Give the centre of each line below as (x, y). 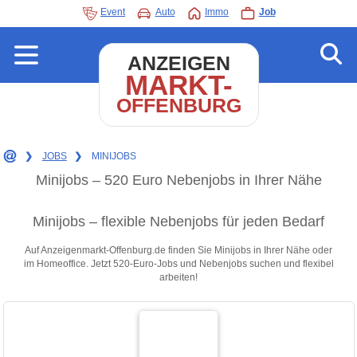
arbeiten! (178, 277)
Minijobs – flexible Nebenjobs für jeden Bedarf (178, 222)
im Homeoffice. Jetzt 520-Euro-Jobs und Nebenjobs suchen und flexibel (178, 263)
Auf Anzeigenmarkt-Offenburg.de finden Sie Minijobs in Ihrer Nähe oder (178, 250)
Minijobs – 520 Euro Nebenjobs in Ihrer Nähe (178, 180)
